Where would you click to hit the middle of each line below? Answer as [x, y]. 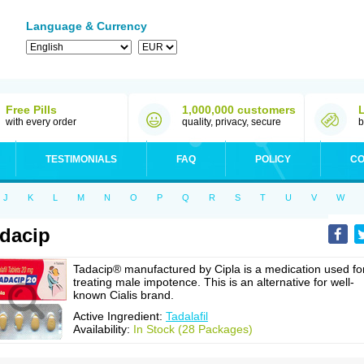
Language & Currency [87, 26]
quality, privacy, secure [232, 122]
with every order [41, 122]
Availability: [103, 329]
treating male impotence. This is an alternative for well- [214, 282]
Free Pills [31, 110]
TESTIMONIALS [81, 159]
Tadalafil [187, 316]
